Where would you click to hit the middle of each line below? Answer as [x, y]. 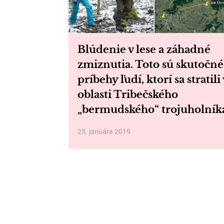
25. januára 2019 [104, 131]
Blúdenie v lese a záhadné [144, 49]
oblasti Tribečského [128, 94]
